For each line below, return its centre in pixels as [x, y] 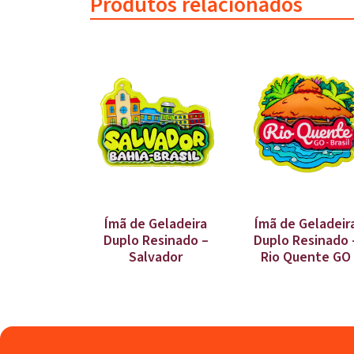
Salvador [156, 257]
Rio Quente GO [306, 257]
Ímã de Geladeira [156, 224]
